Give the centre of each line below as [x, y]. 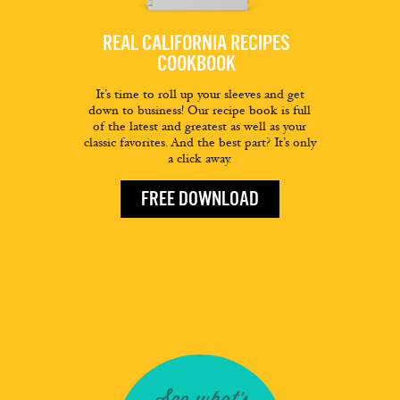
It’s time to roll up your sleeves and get [200, 95]
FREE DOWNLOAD [200, 199]
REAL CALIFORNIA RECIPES [197, 43]
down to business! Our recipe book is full [200, 111]
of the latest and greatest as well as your [200, 127]
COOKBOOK [197, 64]
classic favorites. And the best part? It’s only [200, 143]
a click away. [200, 159]
